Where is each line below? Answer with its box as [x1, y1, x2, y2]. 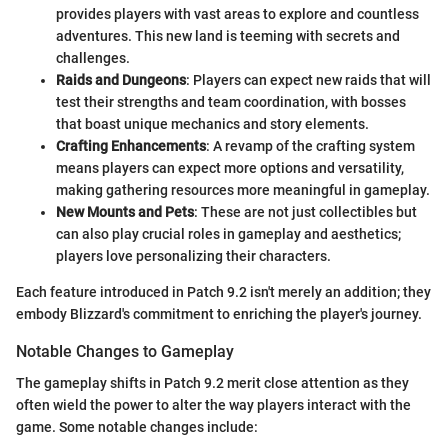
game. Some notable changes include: [16, 419, 258, 436]
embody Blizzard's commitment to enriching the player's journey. [16, 306, 422, 323]
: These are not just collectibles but [194, 204, 417, 221]
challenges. [56, 50, 130, 67]
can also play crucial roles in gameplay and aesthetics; [56, 226, 401, 243]
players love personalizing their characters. [56, 248, 331, 265]
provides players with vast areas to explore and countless [56, 6, 419, 23]
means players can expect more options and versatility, [56, 160, 404, 177]
